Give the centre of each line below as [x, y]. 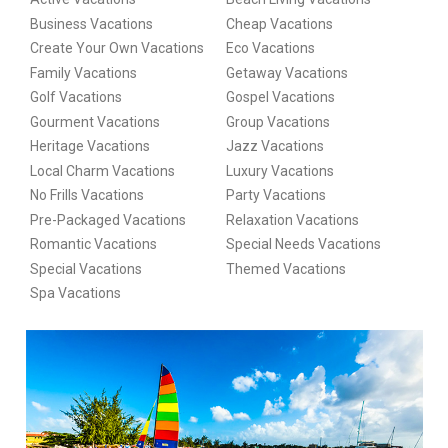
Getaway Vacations [286, 72]
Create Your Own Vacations [116, 48]
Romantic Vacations [93, 244]
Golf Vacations [75, 97]
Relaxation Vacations [292, 219]
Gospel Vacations [280, 97]
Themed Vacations [285, 268]
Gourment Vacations [94, 121]
